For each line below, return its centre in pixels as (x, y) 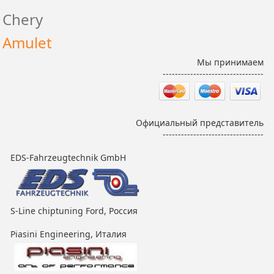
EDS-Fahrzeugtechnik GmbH (68, 158)
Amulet (28, 43)
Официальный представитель (199, 123)
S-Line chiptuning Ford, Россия (74, 210)
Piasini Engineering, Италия (69, 234)
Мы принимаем (230, 62)
